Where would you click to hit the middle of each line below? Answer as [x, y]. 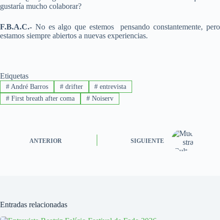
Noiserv [101, 98]
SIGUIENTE [148, 141]
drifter [73, 86]
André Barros [28, 86]
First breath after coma [42, 98]
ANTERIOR [46, 141]
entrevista [112, 86]
